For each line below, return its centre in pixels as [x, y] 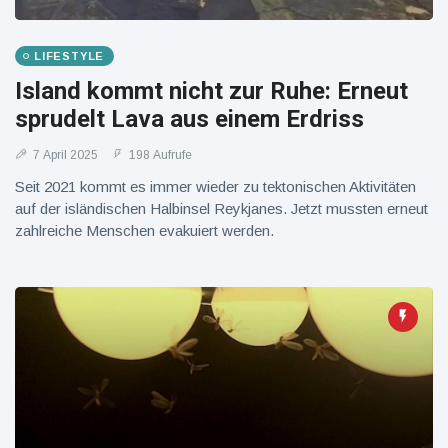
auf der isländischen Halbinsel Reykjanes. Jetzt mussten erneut [221, 208]
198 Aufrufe [159, 155]
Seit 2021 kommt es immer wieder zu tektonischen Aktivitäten [215, 186]
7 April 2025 [64, 155]
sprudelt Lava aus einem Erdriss [189, 119]
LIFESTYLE [69, 56]
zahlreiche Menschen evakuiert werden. [144, 230]
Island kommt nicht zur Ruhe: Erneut [211, 91]
